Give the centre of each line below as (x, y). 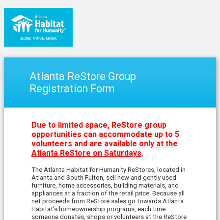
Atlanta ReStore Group (83, 77)
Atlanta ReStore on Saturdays (86, 153)
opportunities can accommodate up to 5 (105, 135)
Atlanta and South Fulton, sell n (76, 178)
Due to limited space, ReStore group (99, 125)
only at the (158, 144)
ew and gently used (149, 178)
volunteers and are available (85, 144)
